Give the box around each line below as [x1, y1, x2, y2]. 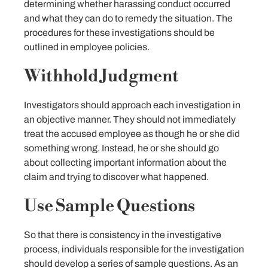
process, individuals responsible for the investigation [24, 243, 244, 254]
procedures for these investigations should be [24, 27, 215, 38]
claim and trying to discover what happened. [24, 171, 211, 182]
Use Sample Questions [24, 195, 195, 217]
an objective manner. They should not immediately [24, 114, 236, 124]
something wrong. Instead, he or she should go [24, 142, 219, 153]
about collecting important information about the [24, 157, 227, 167]
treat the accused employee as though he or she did [24, 128, 240, 139]
